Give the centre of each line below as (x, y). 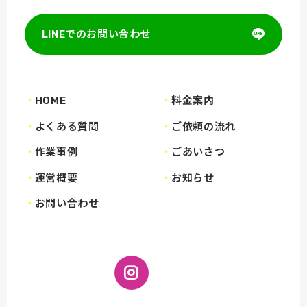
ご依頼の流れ (204, 126)
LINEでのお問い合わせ (96, 35)
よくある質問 (67, 126)
